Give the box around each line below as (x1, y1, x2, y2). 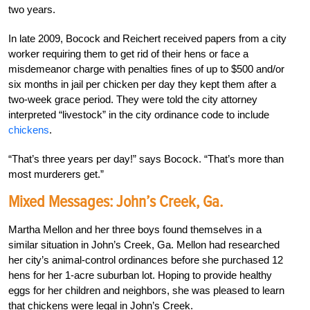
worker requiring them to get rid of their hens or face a (8, 47, 248, 60)
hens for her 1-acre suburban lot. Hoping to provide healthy (8, 268, 272, 281)
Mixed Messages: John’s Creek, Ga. (8, 191, 223, 212)
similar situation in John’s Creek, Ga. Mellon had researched (8, 238, 280, 250)
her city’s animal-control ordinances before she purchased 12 (8, 253, 283, 266)
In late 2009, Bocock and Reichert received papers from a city (8, 32, 286, 44)
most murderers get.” (8, 167, 104, 180)
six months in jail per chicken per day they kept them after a (8, 77, 276, 90)
